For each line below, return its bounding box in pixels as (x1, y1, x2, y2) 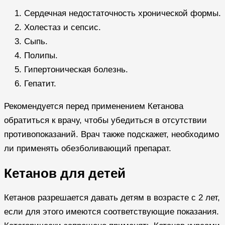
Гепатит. (24, 78, 56, 88)
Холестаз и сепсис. (24, 22, 101, 32)
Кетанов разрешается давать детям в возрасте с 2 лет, (4, 193, 220, 203)
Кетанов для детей (4, 166, 126, 181)
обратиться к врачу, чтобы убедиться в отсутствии (4, 115, 207, 125)
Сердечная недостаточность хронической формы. (24, 8, 221, 18)
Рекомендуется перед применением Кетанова (4, 101, 183, 111)
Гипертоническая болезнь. (24, 64, 128, 74)
